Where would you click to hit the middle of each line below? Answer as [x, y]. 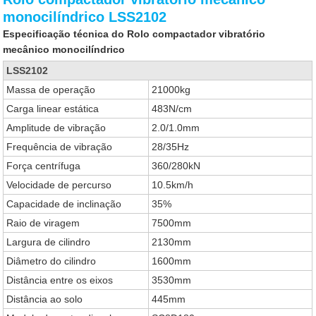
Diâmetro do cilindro [51, 261]
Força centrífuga [44, 166]
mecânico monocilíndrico [64, 49]
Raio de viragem [43, 223]
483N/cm [172, 109]
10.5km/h [173, 185]
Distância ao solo [45, 299]
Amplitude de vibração [56, 128]
